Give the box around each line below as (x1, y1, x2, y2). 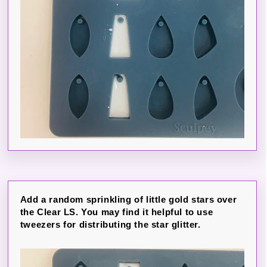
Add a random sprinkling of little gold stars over (20, 194, 237, 204)
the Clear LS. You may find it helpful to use (20, 206, 213, 217)
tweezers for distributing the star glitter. (20, 219, 201, 229)
